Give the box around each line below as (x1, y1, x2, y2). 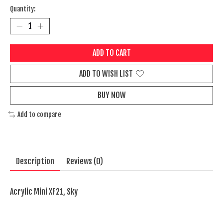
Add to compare (17, 110, 61, 118)
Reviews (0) (66, 156, 103, 167)
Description (16, 156, 54, 167)
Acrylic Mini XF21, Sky (10, 187, 78, 197)
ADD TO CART (92, 47, 131, 58)
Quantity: (10, 4, 35, 13)
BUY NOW (97, 90, 126, 100)
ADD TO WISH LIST (79, 68, 133, 79)
